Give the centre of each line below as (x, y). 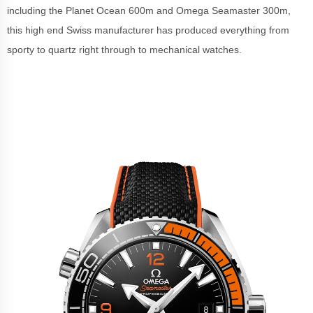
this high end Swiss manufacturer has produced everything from (148, 30)
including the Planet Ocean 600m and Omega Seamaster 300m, (149, 10)
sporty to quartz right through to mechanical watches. (124, 50)
